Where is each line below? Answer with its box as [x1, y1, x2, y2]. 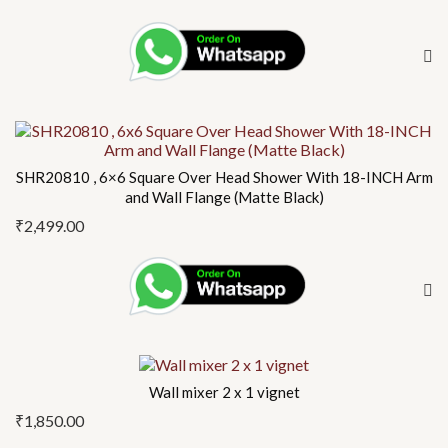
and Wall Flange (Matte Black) [124, 187, 324, 206]
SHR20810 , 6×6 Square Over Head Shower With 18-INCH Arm [15, 167, 433, 186]
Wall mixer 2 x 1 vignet [148, 383, 300, 402]
